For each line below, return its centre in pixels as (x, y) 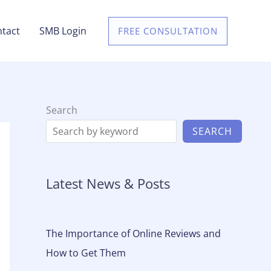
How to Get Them (86, 253)
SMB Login (63, 31)
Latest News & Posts (108, 184)
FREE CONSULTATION (168, 31)
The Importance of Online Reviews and (133, 233)
